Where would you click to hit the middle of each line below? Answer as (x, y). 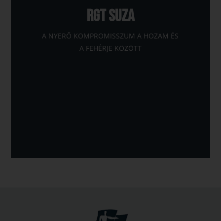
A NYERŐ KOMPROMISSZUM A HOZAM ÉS (110, 36)
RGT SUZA (110, 17)
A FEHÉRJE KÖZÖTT (110, 48)
